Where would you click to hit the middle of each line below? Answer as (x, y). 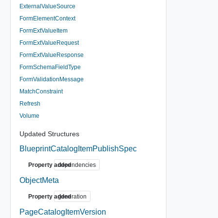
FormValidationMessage (51, 79)
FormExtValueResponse (51, 55)
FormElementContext (47, 18)
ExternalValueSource (47, 6)
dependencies (77, 165)
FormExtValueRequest (49, 43)
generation (72, 196)
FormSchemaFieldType (50, 67)
